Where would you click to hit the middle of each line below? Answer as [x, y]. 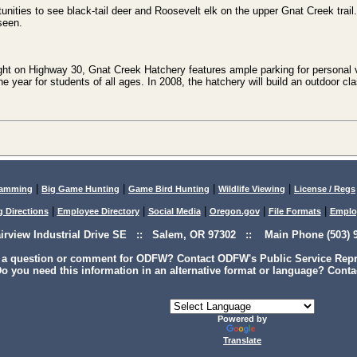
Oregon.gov [234, 211]
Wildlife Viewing [252, 189]
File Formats [294, 211]
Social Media [174, 211]
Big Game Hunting [80, 189]
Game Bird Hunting [169, 189]
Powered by [242, 319]
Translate [242, 340]
